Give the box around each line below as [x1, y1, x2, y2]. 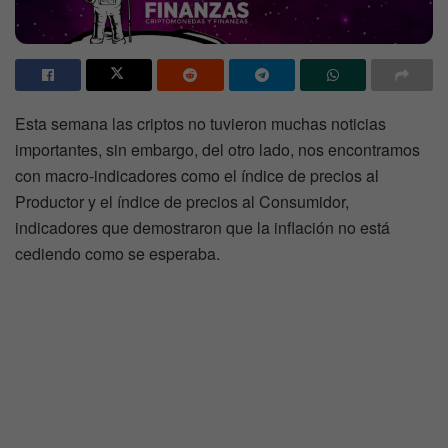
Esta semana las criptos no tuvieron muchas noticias [15, 112, 386, 136]
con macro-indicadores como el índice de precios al [15, 164, 379, 188]
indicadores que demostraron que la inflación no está [15, 216, 390, 240]
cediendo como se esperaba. [15, 242, 220, 266]
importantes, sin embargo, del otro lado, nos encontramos [15, 138, 420, 162]
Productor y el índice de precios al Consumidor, [15, 190, 349, 214]
